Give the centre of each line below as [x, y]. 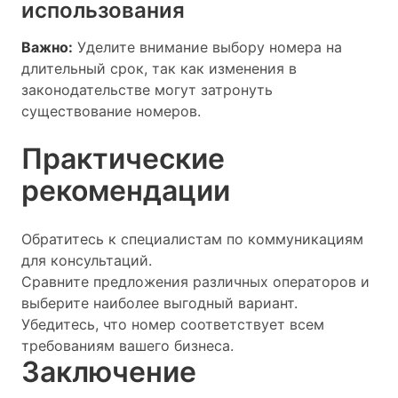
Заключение [109, 371]
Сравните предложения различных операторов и [195, 281]
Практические [123, 158]
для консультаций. [87, 260]
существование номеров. [111, 111]
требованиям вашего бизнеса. [127, 345]
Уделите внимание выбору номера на [207, 47]
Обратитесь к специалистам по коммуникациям [192, 239]
